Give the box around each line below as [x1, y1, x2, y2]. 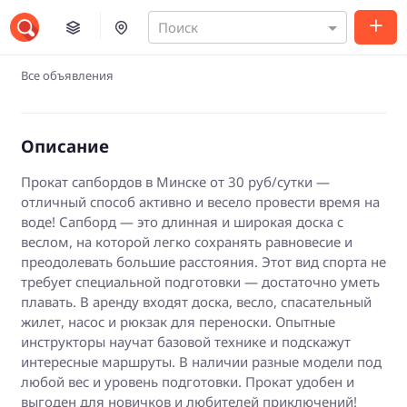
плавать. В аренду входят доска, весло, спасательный [20, 292, 372, 311]
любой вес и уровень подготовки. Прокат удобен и [20, 372, 354, 391]
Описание [20, 134, 109, 157]
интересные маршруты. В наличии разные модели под [20, 352, 382, 371]
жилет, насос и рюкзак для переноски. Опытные [20, 312, 335, 331]
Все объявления [20, 66, 114, 84]
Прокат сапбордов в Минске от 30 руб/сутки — [20, 172, 330, 191]
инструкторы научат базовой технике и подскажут [20, 332, 351, 351]
